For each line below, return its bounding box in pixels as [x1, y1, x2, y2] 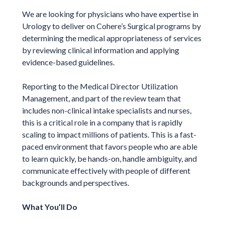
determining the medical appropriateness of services [22, 33, 201, 43]
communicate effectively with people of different [22, 165, 190, 175]
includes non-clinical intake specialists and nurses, [22, 105, 191, 115]
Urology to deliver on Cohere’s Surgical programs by [22, 21, 201, 31]
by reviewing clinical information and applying [22, 45, 179, 55]
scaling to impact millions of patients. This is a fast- [22, 129, 196, 139]
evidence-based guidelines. [22, 57, 115, 67]
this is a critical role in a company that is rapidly [22, 117, 182, 127]
